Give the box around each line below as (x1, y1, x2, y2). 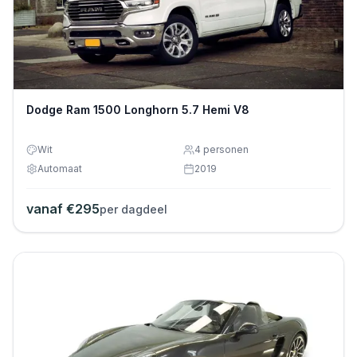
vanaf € (26, 200, 75, 217)
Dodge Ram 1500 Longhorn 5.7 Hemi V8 (26, 102, 249, 116)
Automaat (37, 162, 82, 175)
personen (201, 143, 249, 155)
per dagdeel (100, 202, 167, 216)
